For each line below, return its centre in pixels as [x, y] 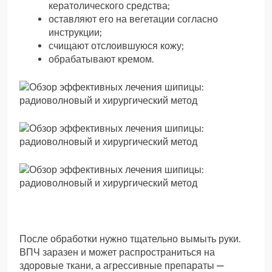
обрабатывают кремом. [101, 59]
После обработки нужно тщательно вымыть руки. [130, 239]
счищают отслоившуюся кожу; [116, 46]
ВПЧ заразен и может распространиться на [117, 253]
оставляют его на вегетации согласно [133, 19]
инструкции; [75, 33]
